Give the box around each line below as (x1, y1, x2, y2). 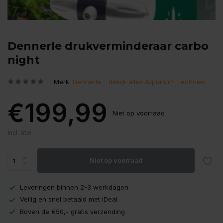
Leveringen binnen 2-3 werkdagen (20, 183, 128, 191)
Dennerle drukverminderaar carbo (7, 39, 209, 53)
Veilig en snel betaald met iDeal (20, 195, 117, 204)
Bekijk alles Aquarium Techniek (109, 78, 206, 86)
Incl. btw (7, 129, 31, 136)
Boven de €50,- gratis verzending (20, 207, 125, 216)
